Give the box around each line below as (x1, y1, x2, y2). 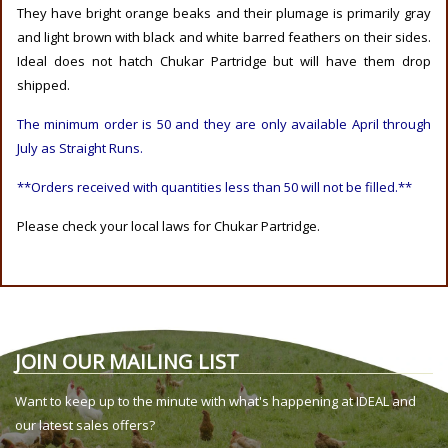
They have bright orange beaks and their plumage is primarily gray (17, 4, 431, 23)
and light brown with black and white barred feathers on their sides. (17, 28, 431, 47)
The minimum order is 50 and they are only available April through (17, 115, 431, 134)
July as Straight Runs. (17, 139, 143, 158)
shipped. (17, 76, 70, 95)
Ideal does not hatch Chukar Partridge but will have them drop (17, 52, 431, 71)
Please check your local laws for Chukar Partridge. (17, 217, 320, 236)
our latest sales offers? (15, 416, 155, 435)
